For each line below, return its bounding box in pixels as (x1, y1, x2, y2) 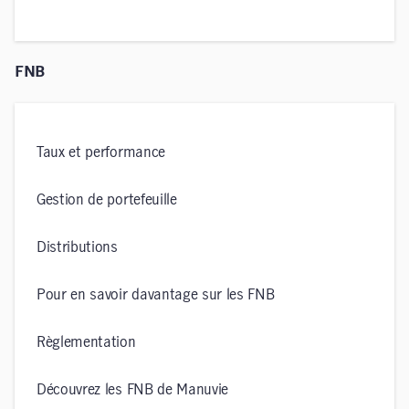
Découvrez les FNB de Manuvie (37, 383, 229, 397)
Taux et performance (37, 145, 165, 160)
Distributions (37, 240, 118, 255)
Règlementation (37, 335, 136, 350)
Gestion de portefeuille (37, 193, 177, 207)
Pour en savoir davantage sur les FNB (37, 288, 275, 302)
